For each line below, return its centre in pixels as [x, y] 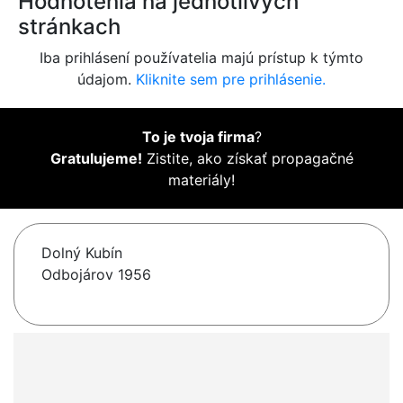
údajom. [107, 80]
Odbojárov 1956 [96, 275]
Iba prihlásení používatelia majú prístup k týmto [201, 58]
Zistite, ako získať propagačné [247, 159]
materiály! [201, 180]
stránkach [69, 27]
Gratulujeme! [96, 159]
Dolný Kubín [82, 253]
